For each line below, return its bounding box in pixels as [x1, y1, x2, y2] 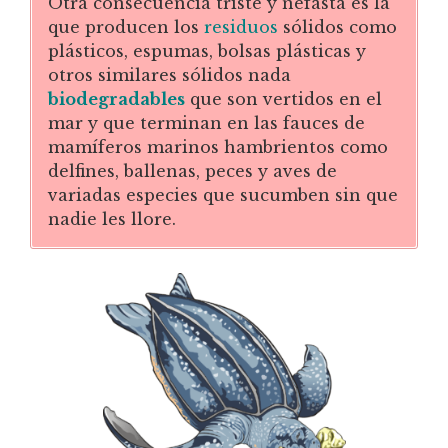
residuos [204, 16, 278, 37]
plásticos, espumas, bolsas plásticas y [48, 40, 366, 61]
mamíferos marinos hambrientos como [48, 136, 388, 157]
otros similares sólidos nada [48, 64, 291, 85]
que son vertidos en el [185, 88, 382, 109]
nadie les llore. [48, 208, 176, 229]
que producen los [48, 16, 204, 37]
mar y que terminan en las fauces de [48, 112, 365, 133]
